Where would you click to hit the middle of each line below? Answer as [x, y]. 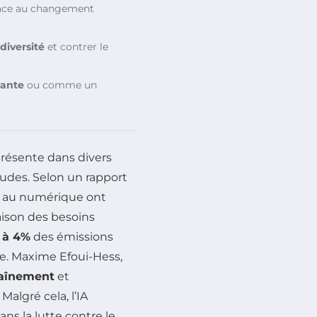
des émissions [72, 236]
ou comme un [60, 85]
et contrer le [76, 46]
